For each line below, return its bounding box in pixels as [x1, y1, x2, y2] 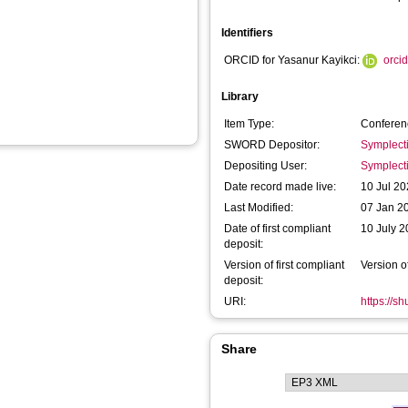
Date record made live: [224, 180, 336, 193]
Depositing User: [224, 159, 307, 172]
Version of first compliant [224, 259, 344, 271]
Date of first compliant [224, 222, 331, 235]
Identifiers [221, 26, 273, 39]
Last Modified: [224, 201, 293, 214]
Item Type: [224, 117, 274, 130]
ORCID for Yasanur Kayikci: [224, 54, 362, 66]
